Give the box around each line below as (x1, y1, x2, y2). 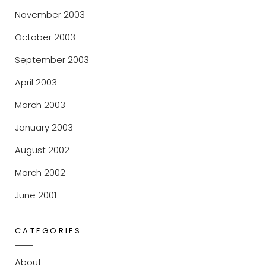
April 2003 (15, 76, 57, 88)
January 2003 (15, 121, 73, 134)
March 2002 (15, 166, 65, 179)
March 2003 (15, 99, 65, 111)
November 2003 (15, 8, 85, 21)
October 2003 (15, 31, 75, 43)
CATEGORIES (15, 225, 82, 236)
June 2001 (15, 189, 56, 201)
